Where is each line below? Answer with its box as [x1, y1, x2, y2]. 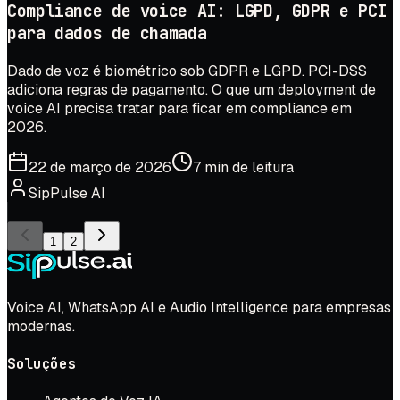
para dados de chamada [7, 22, 207, 46]
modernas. [7, 316, 75, 336]
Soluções [7, 354, 77, 374]
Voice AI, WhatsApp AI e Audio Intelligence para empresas [7, 297, 391, 317]
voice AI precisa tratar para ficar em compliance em [7, 98, 352, 118]
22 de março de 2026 [29, 157, 171, 177]
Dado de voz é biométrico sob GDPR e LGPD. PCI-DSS [7, 61, 367, 80]
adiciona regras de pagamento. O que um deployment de [7, 79, 376, 99]
